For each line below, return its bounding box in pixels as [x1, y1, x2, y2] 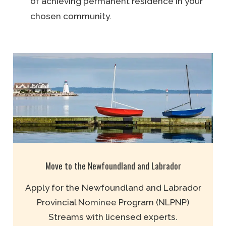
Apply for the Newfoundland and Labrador [25, 183, 201, 193]
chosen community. [30, 11, 112, 21]
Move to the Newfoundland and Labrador [45, 158, 181, 172]
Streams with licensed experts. [48, 212, 178, 222]
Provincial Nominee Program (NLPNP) [37, 197, 189, 208]
